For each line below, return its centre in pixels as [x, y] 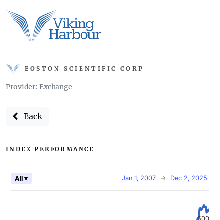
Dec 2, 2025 [189, 178]
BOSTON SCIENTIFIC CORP [84, 68]
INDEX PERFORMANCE [50, 149]
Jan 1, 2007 [139, 178]
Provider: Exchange [39, 87]
